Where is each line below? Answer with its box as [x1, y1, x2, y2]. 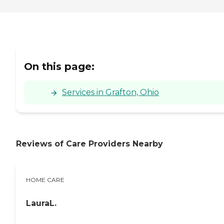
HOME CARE [26, 175, 64, 183]
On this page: [24, 60, 94, 73]
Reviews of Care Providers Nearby [16, 139, 163, 149]
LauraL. [26, 198, 56, 208]
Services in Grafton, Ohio [62, 87, 159, 97]
